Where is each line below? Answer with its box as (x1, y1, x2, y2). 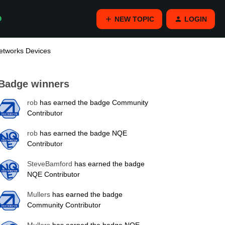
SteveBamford (27, 160, 72, 168)
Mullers (27, 190, 50, 198)
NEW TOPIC (115, 15, 154, 23)
